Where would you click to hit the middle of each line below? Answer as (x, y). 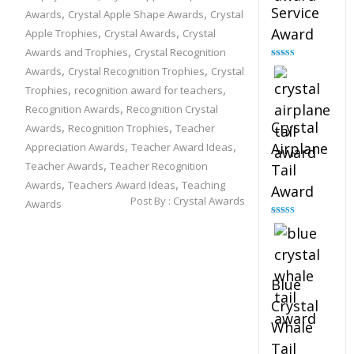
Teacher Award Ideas (182, 147)
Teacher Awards (64, 166)
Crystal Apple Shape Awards (136, 14)
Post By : (151, 201)
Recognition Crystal (172, 109)
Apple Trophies (62, 33)
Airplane (299, 149)
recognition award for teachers (149, 90)
